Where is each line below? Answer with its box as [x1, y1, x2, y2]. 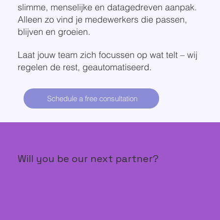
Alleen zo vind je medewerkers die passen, [17, 13, 187, 25]
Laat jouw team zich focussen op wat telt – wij [17, 49, 197, 60]
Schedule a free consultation [47, 93, 138, 103]
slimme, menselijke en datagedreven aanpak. [17, 1, 197, 13]
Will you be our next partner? [17, 152, 159, 165]
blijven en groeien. [17, 26, 90, 37]
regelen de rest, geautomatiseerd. [17, 61, 152, 73]
